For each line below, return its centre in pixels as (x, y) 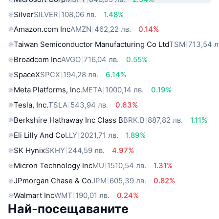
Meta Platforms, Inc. (48, 90)
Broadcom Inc (37, 60)
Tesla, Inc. (31, 105)
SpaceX (27, 75)
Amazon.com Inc (42, 29)
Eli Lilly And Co (39, 135)
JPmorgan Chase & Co (53, 180)
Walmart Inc (34, 196)
